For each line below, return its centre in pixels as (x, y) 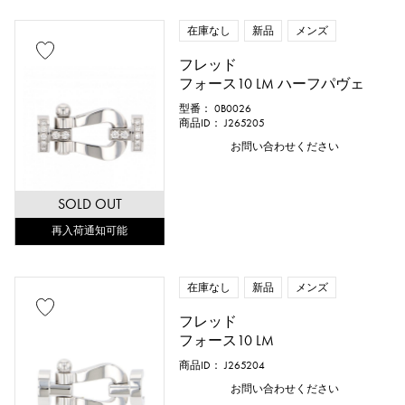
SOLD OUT (89, 204)
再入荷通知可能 (90, 231)
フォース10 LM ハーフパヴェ (272, 84)
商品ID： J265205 (222, 123)
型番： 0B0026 (216, 108)
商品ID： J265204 (222, 365)
